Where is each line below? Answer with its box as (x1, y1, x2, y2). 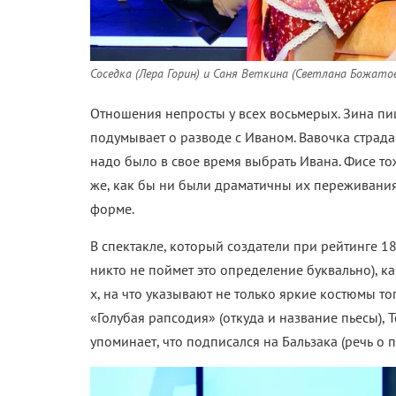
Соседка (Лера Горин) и (90, 65, 213, 81)
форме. (90, 200, 134, 217)
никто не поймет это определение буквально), (90, 261, 381, 278)
